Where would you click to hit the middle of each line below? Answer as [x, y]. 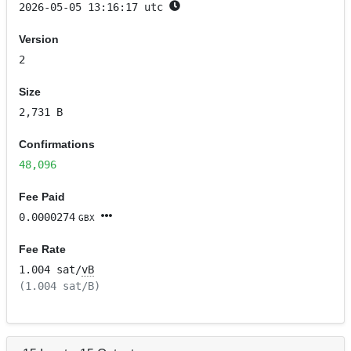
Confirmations [57, 145]
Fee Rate [43, 250]
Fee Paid [42, 197]
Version [39, 40]
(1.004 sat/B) [60, 286]
